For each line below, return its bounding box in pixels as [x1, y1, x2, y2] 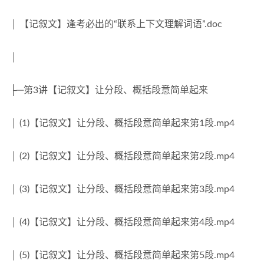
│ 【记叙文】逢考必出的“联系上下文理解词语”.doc [10, 19, 222, 29]
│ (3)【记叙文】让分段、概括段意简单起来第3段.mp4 [10, 184, 235, 194]
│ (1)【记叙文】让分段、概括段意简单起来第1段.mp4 [10, 118, 235, 128]
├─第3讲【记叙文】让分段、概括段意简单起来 [10, 85, 208, 95]
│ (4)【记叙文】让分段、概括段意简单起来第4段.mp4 [10, 217, 235, 227]
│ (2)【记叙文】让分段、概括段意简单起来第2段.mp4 [10, 151, 235, 161]
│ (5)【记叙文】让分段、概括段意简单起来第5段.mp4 [10, 250, 235, 260]
